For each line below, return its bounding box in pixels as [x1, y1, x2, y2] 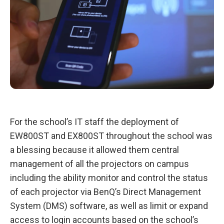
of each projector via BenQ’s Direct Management [10, 186, 201, 197]
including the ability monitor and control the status [10, 172, 208, 183]
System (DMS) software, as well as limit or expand [10, 200, 208, 211]
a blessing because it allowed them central [10, 144, 179, 155]
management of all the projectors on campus [10, 158, 189, 169]
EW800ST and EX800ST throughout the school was [10, 130, 212, 141]
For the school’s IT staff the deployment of [10, 116, 179, 127]
